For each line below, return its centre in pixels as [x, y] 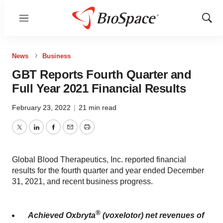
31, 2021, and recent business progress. [82, 181]
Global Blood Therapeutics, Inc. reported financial [99, 160]
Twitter [30, 133]
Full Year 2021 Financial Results [99, 88]
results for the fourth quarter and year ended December [108, 170]
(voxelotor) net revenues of [152, 216]
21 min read [98, 108]
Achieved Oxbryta [62, 216]
